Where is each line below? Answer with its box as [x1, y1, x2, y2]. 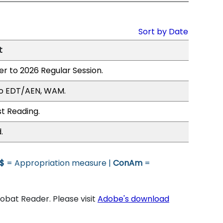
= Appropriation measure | [4, 157, 113, 169]
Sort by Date [138, 26, 188, 37]
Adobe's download [98, 193, 169, 205]
